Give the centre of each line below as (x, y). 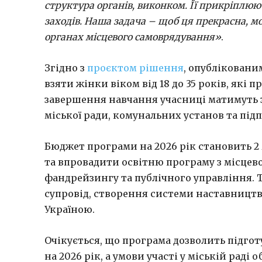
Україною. (70, 210)
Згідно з (65, 68)
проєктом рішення (134, 68)
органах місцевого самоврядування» (133, 37)
